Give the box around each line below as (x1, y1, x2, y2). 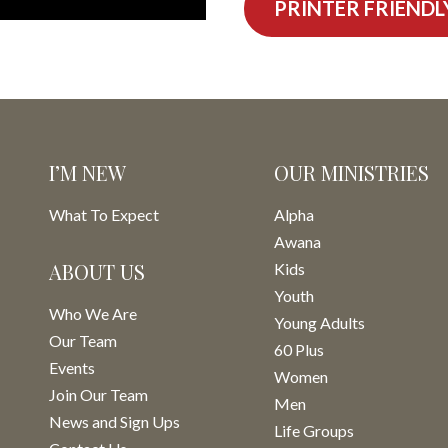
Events (49, 358, 95, 377)
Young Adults (274, 313, 365, 332)
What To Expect (49, 205, 159, 224)
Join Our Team (49, 385, 148, 404)
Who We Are (49, 304, 137, 323)
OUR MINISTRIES (274, 159, 429, 186)
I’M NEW (49, 159, 126, 186)
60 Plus (274, 340, 324, 359)
